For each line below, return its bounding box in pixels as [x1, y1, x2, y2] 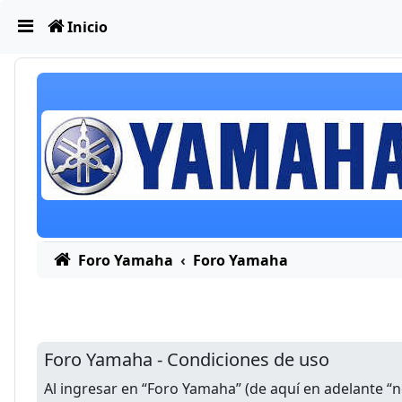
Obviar [13, 14, 59, 34]
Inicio [67, 17, 109, 37]
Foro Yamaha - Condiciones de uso [44, 347, 329, 371]
